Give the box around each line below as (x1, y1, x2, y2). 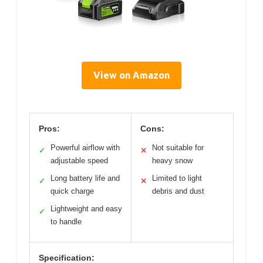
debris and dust (152, 186, 204, 195)
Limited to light (152, 173, 202, 183)
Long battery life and (50, 173, 120, 183)
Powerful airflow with (50, 143, 120, 152)
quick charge (50, 186, 94, 195)
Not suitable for (152, 143, 204, 152)
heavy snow (152, 156, 193, 165)
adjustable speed (50, 156, 108, 165)
